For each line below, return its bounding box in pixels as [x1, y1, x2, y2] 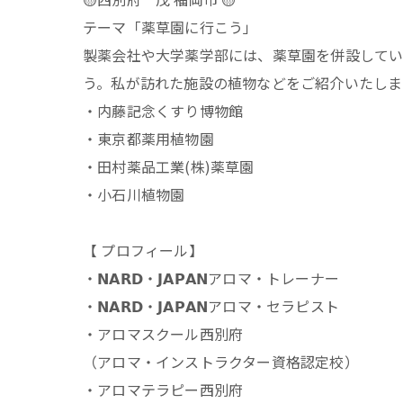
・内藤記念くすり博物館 [83, 99, 244, 121]
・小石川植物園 [83, 183, 185, 205]
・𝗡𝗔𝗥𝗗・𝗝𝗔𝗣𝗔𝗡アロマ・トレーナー [83, 266, 339, 289]
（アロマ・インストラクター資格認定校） [83, 350, 359, 372]
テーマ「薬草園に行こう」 [83, 15, 258, 38]
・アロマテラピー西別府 [83, 378, 244, 400]
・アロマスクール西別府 [83, 322, 244, 345]
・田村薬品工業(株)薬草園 [83, 155, 255, 177]
